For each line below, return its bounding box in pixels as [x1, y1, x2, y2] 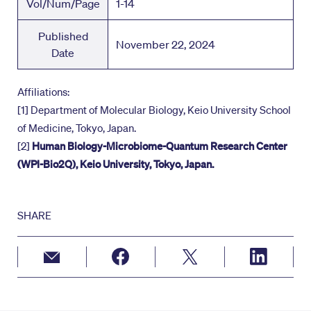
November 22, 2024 [116, 37, 216, 52]
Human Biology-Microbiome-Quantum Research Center [32, 139, 287, 153]
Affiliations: [17, 85, 69, 99]
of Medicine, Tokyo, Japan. [17, 121, 136, 135]
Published [37, 29, 88, 44]
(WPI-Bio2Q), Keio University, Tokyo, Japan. [17, 157, 214, 171]
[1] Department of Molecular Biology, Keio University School [17, 103, 291, 117]
